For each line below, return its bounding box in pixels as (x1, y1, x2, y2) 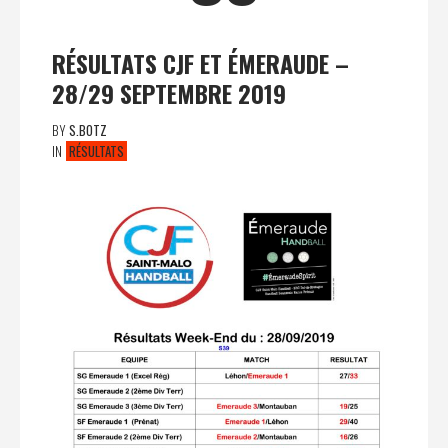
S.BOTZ (69, 119, 107, 140)
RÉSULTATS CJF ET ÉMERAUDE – (52, 44, 349, 81)
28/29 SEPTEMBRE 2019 (52, 74, 286, 111)
